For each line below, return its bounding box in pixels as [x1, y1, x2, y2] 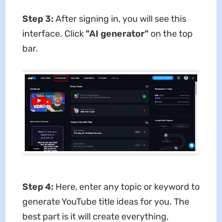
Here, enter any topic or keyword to [55, 181, 200, 192]
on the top [148, 28, 193, 39]
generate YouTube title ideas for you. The [22, 196, 189, 207]
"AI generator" [85, 28, 149, 39]
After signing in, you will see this [55, 13, 186, 24]
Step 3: [22, 13, 54, 24]
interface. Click [22, 28, 86, 39]
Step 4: [22, 181, 55, 192]
